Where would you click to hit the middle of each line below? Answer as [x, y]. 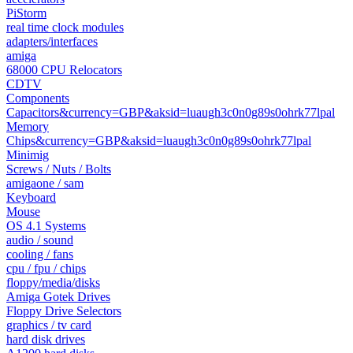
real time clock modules [65, 27]
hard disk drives [46, 339]
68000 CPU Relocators [64, 70]
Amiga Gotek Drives [58, 297]
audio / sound [40, 240]
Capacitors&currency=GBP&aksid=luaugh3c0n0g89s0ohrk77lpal [171, 112]
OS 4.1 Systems [46, 226]
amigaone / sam [45, 183]
